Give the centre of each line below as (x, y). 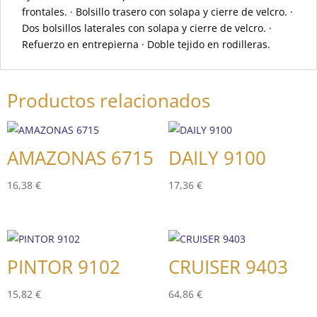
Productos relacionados (109, 100)
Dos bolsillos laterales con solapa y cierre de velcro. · (147, 28)
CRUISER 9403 (228, 267)
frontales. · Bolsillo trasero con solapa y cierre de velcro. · (157, 12)
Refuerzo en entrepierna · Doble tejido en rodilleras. (146, 44)
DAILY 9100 (217, 158)
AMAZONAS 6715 (80, 158)
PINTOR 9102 (64, 267)
